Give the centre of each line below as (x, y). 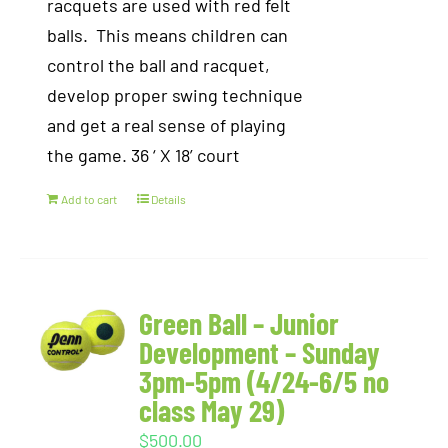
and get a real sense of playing (167, 125)
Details (169, 199)
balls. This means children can (168, 35)
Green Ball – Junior (239, 323)
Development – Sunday (260, 352)
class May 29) (212, 410)
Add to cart (89, 199)
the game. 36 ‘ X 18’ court (144, 155)
